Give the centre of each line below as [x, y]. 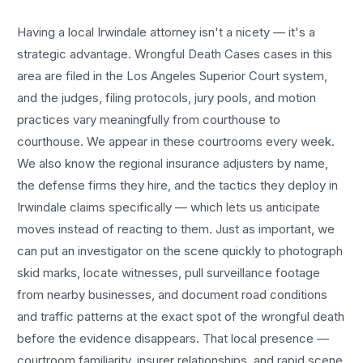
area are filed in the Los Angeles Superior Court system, [173, 75]
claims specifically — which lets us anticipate [194, 207]
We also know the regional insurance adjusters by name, [173, 163]
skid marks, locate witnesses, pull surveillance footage [169, 272]
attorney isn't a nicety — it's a [231, 32]
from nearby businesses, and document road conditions [173, 294]
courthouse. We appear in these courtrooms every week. [176, 141]
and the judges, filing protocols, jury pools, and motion [167, 97]
